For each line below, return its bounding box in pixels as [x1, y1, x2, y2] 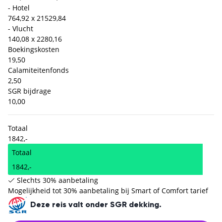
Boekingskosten [8, 45, 59, 55]
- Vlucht [8, 24, 33, 34]
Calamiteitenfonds [8, 65, 69, 75]
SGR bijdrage [8, 86, 51, 96]
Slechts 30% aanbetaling [17, 175, 98, 185]
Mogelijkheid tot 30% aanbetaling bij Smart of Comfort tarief [8, 186, 208, 196]
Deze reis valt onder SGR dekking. [28, 201, 162, 210]
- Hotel [8, 3, 30, 13]
